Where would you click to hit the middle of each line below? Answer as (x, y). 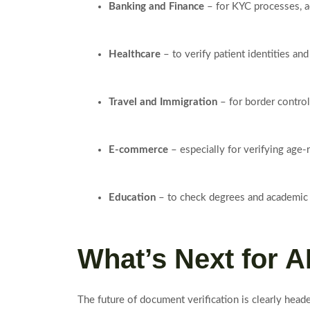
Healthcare (135, 54)
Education (132, 197)
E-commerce (138, 149)
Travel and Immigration (163, 102)
